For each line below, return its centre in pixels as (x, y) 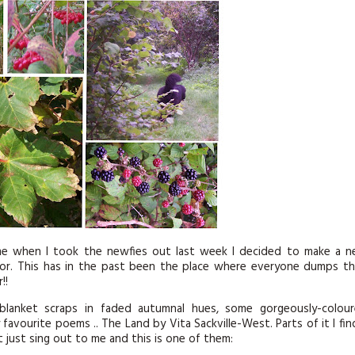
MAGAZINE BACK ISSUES (143, 79)
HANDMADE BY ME (143, 152)
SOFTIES (143, 115)
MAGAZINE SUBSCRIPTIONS (143, 42)
